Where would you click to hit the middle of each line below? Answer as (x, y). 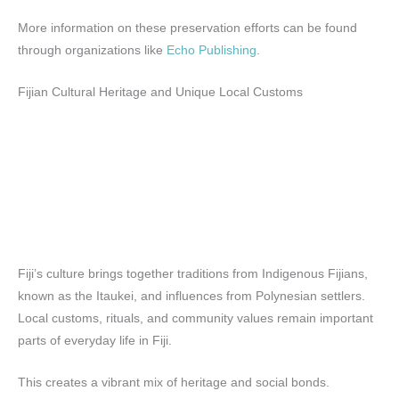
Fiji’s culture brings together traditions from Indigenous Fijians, (193, 274)
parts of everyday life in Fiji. (95, 341)
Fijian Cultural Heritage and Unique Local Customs (160, 92)
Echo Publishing (212, 50)
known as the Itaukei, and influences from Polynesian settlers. (191, 297)
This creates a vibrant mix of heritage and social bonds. (174, 383)
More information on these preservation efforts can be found (187, 28)
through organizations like (92, 50)
